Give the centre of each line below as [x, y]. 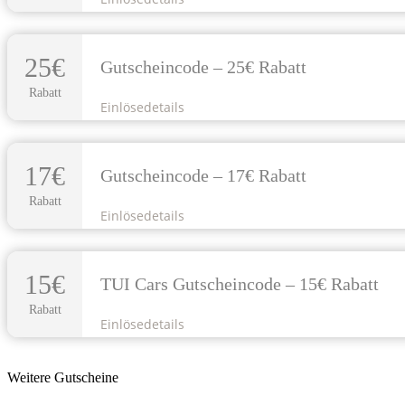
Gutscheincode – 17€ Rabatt [204, 176]
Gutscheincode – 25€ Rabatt [204, 67]
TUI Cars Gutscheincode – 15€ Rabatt [240, 284]
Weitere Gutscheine [63, 377]
